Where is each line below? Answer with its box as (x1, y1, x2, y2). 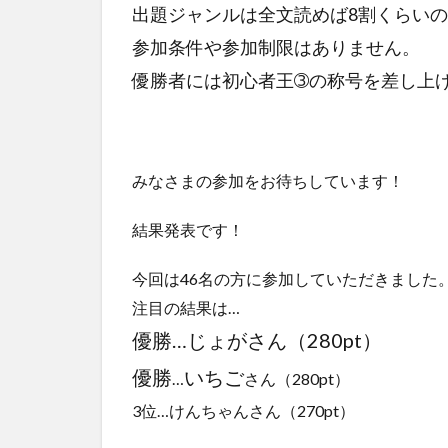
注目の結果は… (132, 297, 240, 317)
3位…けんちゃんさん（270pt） (132, 400, 355, 420)
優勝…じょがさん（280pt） (132, 327, 382, 352)
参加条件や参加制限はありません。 (132, 35, 420, 58)
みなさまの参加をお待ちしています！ (132, 170, 404, 190)
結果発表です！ (132, 219, 244, 239)
